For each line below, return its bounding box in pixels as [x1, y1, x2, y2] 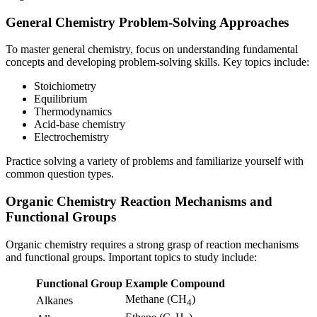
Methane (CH [125, 292, 187, 305]
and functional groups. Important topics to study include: [6, 250, 257, 263]
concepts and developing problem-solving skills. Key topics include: [6, 56, 309, 69]
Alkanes [36, 294, 73, 306]
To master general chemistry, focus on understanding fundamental [6, 43, 298, 56]
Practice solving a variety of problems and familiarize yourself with [6, 155, 304, 168]
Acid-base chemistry [34, 118, 125, 131]
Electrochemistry [34, 131, 109, 144]
